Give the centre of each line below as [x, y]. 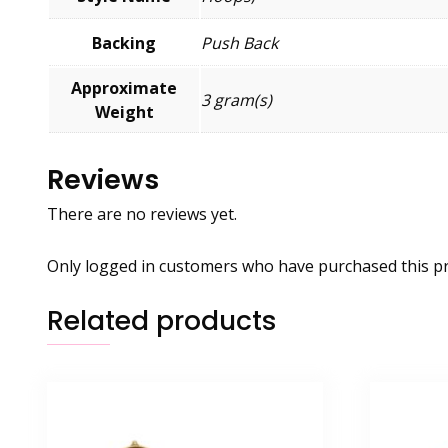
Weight [124, 111]
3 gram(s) [236, 99]
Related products [162, 321]
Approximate [124, 87]
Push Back [239, 42]
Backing [124, 42]
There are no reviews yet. [142, 214]
